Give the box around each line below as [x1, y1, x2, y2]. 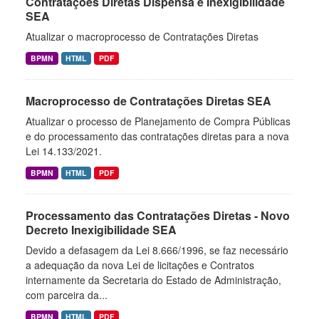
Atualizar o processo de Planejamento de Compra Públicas [26, 114, 291, 128]
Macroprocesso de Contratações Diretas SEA [26, 93, 271, 109]
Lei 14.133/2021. [26, 144, 102, 158]
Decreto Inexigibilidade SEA [26, 221, 177, 238]
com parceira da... [26, 288, 108, 302]
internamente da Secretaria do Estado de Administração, [26, 273, 281, 287]
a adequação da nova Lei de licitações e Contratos [26, 258, 254, 272]
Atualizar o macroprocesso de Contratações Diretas [26, 29, 258, 43]
